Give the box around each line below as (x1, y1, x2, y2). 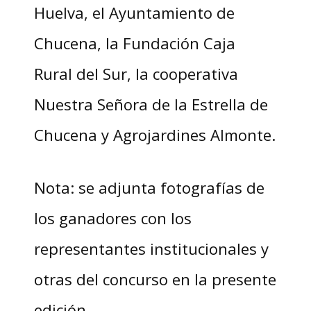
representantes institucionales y (33, 238, 269, 260)
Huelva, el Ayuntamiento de (33, 2, 235, 24)
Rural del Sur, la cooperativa (33, 63, 238, 85)
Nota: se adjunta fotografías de (33, 177, 264, 199)
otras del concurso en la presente (33, 269, 276, 290)
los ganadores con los (33, 208, 192, 229)
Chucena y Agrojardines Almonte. (33, 124, 276, 146)
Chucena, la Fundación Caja (33, 33, 235, 54)
